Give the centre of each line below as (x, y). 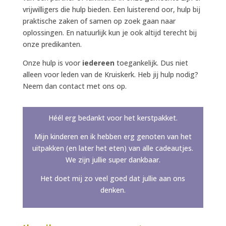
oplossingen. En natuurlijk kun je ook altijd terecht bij (109, 33)
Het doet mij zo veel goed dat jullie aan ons (113, 179)
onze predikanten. (52, 44)
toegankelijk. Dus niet (151, 63)
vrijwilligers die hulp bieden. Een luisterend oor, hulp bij (111, 10)
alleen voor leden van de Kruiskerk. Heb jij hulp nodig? (110, 75)
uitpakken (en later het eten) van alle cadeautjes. (113, 148)
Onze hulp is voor (52, 63)
